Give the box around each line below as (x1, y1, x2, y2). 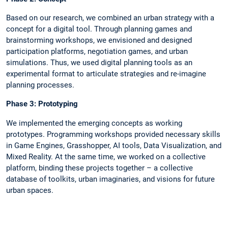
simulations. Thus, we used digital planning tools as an (6, 58, 192, 68)
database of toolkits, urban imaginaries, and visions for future (6, 174, 215, 184)
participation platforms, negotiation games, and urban (6, 47, 188, 56)
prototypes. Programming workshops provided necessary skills (6, 129, 220, 139)
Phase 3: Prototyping (6, 99, 78, 109)
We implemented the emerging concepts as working (6, 118, 182, 128)
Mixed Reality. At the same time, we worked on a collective (6, 152, 206, 161)
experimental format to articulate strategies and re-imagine (6, 69, 206, 79)
